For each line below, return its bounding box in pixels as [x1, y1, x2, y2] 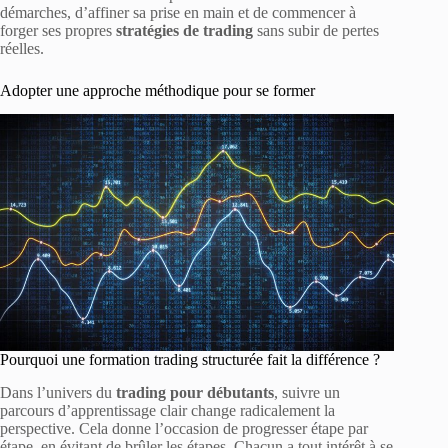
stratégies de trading [116, 21, 253, 39]
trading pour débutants [116, 383, 274, 401]
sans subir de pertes [253, 21, 379, 39]
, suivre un [274, 383, 340, 401]
